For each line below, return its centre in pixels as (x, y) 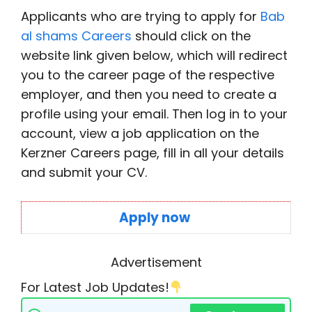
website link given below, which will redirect (154, 55)
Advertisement (156, 262)
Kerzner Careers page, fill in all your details (153, 153)
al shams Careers (76, 36)
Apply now (156, 218)
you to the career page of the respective (148, 75)
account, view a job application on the (140, 133)
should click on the (191, 36)
